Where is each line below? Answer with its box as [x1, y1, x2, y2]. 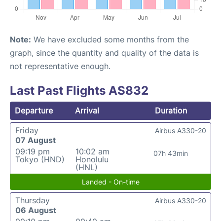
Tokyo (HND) [15, 154, 65, 164]
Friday [15, 125, 38, 135]
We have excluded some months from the [31, 35, 189, 44]
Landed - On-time [81, 178, 140, 186]
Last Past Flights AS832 [10, 83, 148, 98]
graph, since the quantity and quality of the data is [10, 48, 199, 58]
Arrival [75, 106, 100, 115]
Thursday [15, 195, 50, 205]
